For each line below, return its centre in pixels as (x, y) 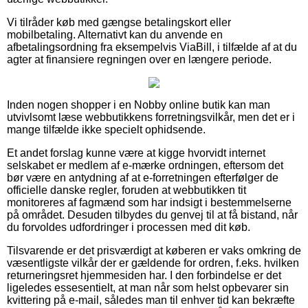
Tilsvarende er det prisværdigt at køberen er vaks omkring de (154, 250)
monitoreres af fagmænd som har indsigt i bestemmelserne (149, 202)
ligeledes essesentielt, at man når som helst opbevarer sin (148, 287)
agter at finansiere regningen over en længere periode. (139, 59)
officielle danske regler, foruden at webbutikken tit (126, 190)
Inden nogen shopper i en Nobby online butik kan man (139, 104)
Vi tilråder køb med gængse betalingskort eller (119, 22)
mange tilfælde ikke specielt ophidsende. (106, 129)
